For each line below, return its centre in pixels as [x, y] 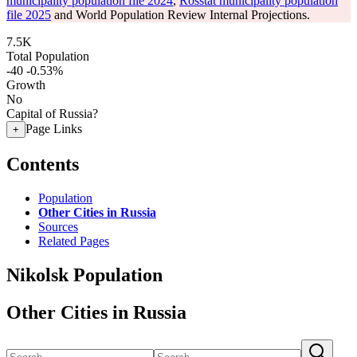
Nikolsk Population [84, 275]
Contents [43, 164]
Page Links [54, 129]
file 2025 [29, 15]
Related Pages [74, 241]
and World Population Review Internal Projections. [180, 15]
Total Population [48, 56]
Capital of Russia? [52, 114]
